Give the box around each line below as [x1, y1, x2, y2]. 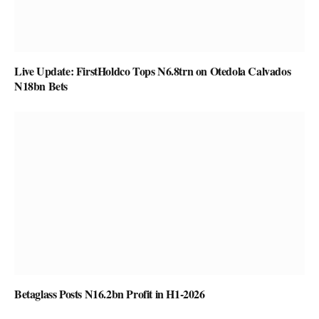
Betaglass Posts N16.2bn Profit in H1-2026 [14, 286, 205, 303]
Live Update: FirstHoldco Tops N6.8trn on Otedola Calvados [14, 62, 291, 79]
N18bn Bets [14, 77, 68, 94]
